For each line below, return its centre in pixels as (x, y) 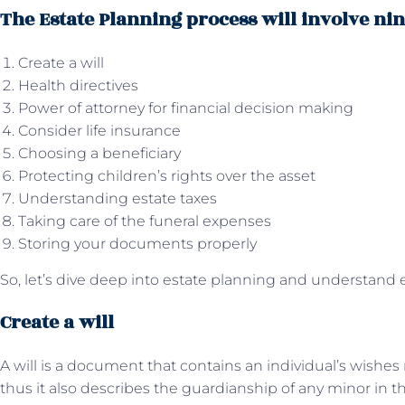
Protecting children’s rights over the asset (167, 176)
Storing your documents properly (137, 244)
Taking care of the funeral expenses (145, 221)
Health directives (78, 85)
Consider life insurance (99, 131)
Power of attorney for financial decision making (186, 108)
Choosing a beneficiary (99, 153)
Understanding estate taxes (118, 198)
